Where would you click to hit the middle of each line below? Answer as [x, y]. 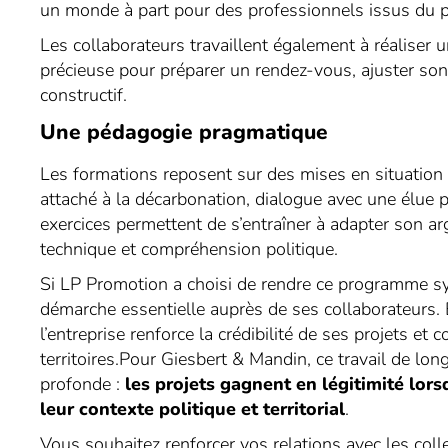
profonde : [83, 384]
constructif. [86, 95]
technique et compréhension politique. [189, 249]
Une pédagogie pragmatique [184, 132]
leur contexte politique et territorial [193, 409]
